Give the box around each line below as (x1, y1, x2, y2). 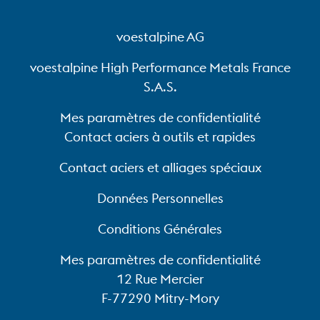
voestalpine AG (116, 29, 204, 45)
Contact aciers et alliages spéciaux (59, 159, 261, 176)
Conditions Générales (98, 221, 222, 237)
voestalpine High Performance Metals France (29, 59, 291, 76)
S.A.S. (143, 79, 177, 95)
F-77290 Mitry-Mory (101, 290, 219, 306)
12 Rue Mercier (116, 271, 204, 287)
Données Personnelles (96, 190, 224, 206)
